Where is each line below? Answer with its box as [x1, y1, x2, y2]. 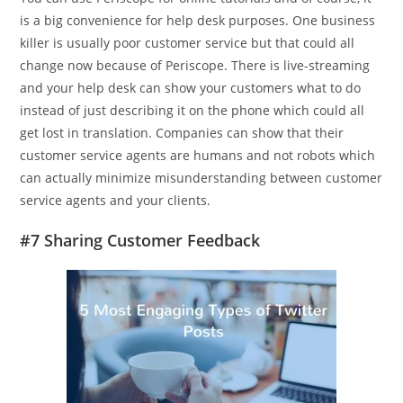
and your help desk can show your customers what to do [20, 78, 362, 96]
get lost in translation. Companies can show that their [20, 123, 345, 141]
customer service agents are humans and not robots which [20, 146, 376, 164]
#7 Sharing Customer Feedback [20, 228, 261, 251]
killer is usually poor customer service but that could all [20, 33, 355, 51]
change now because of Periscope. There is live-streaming [20, 56, 371, 74]
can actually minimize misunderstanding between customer [20, 168, 383, 186]
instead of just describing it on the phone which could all [20, 101, 365, 119]
